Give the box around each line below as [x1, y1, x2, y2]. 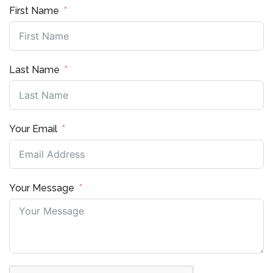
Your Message [9, 182, 74, 194]
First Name [9, 5, 59, 16]
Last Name [9, 64, 60, 76]
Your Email [9, 123, 57, 135]
